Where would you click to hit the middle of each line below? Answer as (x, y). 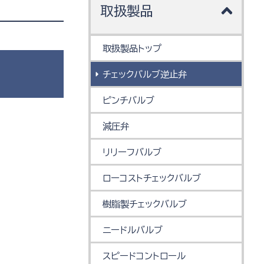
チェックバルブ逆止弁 (145, 74)
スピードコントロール (144, 256)
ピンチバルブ (129, 100)
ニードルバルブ (133, 230)
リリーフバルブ (132, 152)
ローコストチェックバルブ (152, 178)
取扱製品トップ (132, 48)
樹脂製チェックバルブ (145, 204)
